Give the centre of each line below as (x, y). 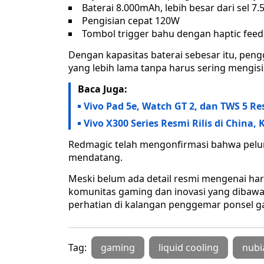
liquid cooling (189, 248)
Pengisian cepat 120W (131, 21)
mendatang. (95, 158)
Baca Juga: (103, 89)
